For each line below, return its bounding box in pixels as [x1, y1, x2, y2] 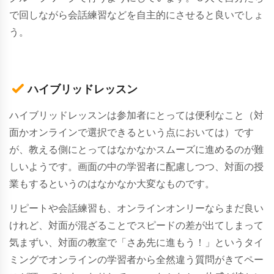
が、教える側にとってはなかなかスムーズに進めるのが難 [9, 144, 264, 155]
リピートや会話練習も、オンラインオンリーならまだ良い [9, 202, 264, 213]
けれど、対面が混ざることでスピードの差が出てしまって [9, 220, 264, 231]
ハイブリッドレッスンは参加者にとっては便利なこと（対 [9, 109, 264, 120]
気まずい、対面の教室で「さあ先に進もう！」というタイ [9, 237, 264, 248]
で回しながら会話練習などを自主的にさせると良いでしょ [9, 9, 264, 20]
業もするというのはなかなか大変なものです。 [9, 178, 215, 189]
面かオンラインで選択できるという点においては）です [9, 127, 254, 138]
